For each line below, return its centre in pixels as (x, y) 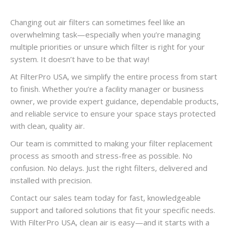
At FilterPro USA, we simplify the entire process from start (114, 76)
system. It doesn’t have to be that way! (80, 59)
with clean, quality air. (47, 126)
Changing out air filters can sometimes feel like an (98, 22)
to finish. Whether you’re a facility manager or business (107, 89)
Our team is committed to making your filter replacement (111, 143)
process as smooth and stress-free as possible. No (101, 156)
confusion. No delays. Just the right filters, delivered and (109, 168)
